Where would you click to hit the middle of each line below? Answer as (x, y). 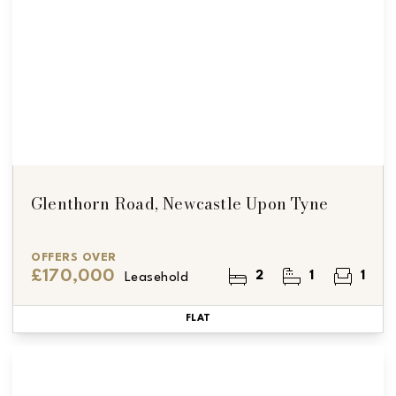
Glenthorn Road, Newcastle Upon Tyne (179, 203)
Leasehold (156, 278)
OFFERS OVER (74, 257)
